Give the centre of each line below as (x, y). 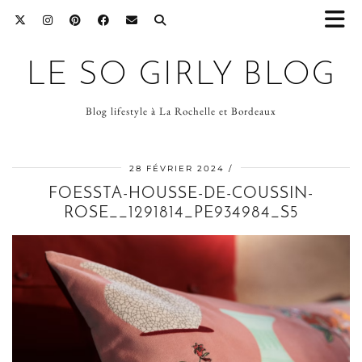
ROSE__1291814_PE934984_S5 (181, 213)
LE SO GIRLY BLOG (181, 76)
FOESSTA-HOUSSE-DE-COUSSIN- (181, 194)
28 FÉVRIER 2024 (177, 168)
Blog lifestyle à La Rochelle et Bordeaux (181, 111)
